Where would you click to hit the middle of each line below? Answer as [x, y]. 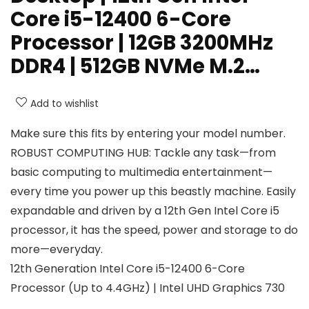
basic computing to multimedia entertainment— [141, 172]
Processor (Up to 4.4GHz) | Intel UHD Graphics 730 [148, 288]
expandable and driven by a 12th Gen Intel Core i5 [145, 211]
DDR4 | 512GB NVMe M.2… [135, 67]
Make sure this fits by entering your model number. [148, 134]
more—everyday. [57, 250]
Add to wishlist [64, 104]
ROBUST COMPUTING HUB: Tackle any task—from [143, 153]
